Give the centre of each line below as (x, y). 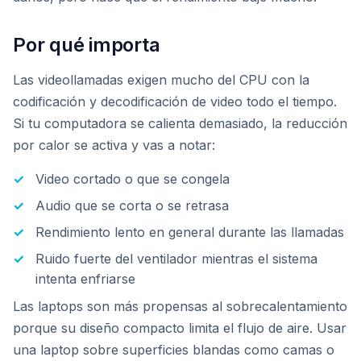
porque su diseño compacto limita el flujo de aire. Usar (180, 328)
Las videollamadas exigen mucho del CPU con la (161, 80)
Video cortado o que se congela (133, 179)
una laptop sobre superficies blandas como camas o (174, 350)
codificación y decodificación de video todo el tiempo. (175, 102)
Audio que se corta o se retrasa (132, 205)
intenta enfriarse (85, 279)
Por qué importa (87, 45)
